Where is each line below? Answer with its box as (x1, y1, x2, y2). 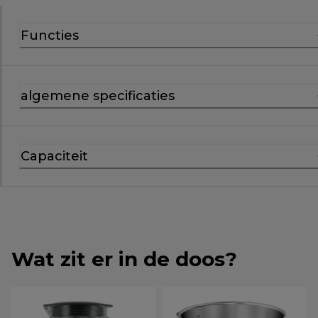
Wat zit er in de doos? (11, 247, 237, 272)
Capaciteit (21, 148, 88, 165)
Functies (21, 28, 79, 44)
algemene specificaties (21, 88, 175, 104)
